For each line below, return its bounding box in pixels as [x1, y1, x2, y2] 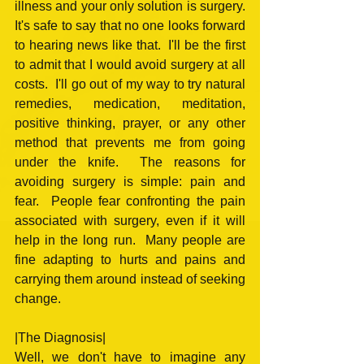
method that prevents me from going [15, 135, 245, 149]
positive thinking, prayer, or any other [15, 115, 245, 130]
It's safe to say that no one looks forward [15, 18, 245, 32]
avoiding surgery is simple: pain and [15, 174, 245, 188]
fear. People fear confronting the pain [15, 193, 245, 208]
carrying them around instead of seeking [15, 271, 245, 286]
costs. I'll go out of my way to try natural [15, 76, 245, 91]
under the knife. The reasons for [15, 154, 245, 169]
